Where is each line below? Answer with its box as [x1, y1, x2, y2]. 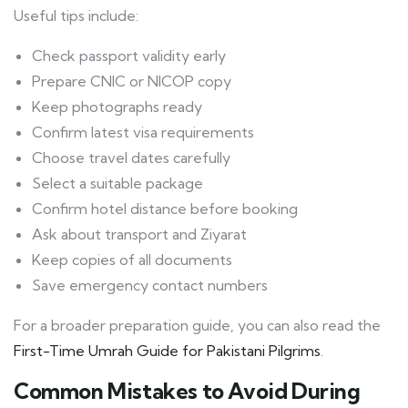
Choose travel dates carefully [32, 148, 230, 168]
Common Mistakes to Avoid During [14, 377, 361, 405]
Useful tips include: [14, 6, 138, 25]
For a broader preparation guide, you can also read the [14, 316, 381, 335]
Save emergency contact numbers [32, 276, 268, 295]
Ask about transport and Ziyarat [32, 225, 247, 244]
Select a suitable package [32, 174, 203, 193]
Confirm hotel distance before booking [32, 199, 298, 219]
